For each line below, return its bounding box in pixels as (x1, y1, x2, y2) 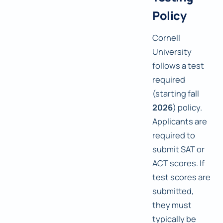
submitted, (152, 185, 194, 197)
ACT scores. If (152, 157, 205, 169)
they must (152, 199, 192, 211)
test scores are (152, 171, 211, 183)
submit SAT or (152, 143, 205, 155)
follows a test (152, 60, 204, 72)
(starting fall (152, 88, 199, 100)
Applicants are (152, 115, 207, 127)
